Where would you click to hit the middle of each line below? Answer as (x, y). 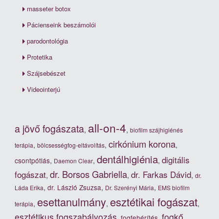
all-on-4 (107, 128)
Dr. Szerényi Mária (130, 187)
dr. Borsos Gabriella (88, 174)
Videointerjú (44, 89)
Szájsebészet (46, 73)
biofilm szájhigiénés (156, 130)
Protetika (40, 57)
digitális (176, 159)
